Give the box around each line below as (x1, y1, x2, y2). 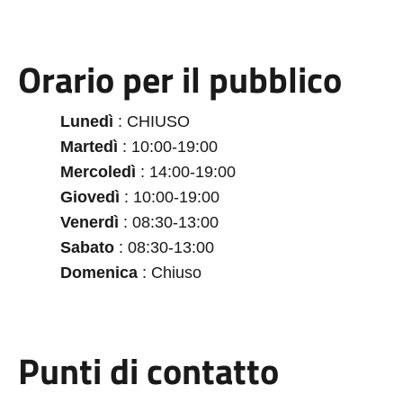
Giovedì (60, 188, 121, 206)
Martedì (60, 138, 119, 156)
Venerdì (60, 213, 120, 231)
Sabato (60, 238, 115, 256)
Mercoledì (60, 163, 137, 181)
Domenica (60, 264, 139, 282)
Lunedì (60, 112, 114, 130)
